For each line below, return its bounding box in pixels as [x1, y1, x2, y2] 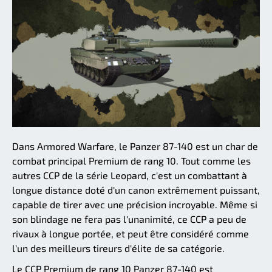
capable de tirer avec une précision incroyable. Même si [12, 198, 257, 210]
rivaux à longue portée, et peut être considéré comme [12, 227, 249, 239]
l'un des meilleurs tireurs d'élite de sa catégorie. [12, 242, 225, 254]
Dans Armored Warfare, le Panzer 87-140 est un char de [12, 140, 258, 152]
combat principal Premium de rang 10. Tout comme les [12, 154, 251, 166]
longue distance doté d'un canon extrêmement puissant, [12, 183, 260, 195]
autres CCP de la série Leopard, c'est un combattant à [12, 169, 247, 181]
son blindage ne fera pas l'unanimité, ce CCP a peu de [12, 212, 246, 225]
